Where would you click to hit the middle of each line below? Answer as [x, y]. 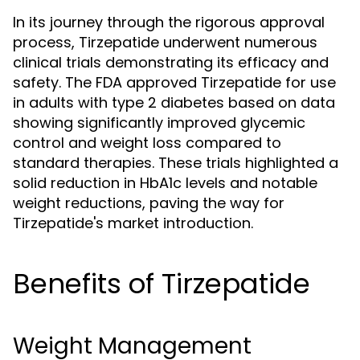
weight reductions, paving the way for [149, 203]
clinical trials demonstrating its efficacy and [171, 62]
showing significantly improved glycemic [159, 123]
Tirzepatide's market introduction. [133, 223]
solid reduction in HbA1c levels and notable [165, 183]
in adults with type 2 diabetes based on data [174, 102]
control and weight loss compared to [147, 143]
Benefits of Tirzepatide [162, 284]
